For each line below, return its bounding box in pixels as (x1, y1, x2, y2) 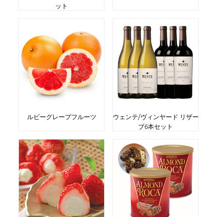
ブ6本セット (138, 123, 173, 130)
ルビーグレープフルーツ (27, 113, 96, 120)
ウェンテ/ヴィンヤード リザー (112, 113, 199, 120)
